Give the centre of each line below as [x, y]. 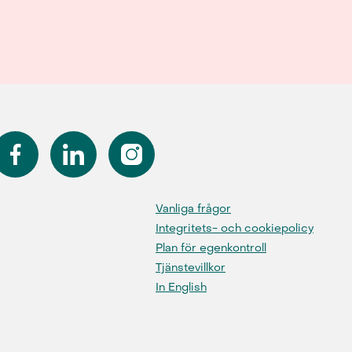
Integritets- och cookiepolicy [235, 228]
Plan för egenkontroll [211, 248]
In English [181, 287]
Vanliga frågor [193, 209]
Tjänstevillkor [191, 268]
